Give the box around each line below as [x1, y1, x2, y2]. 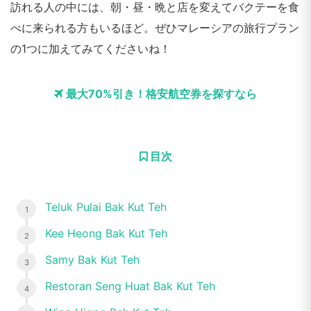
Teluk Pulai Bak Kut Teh [45, 200, 167, 214]
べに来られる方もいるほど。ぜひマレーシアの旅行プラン [10, 21, 299, 35]
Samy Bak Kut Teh [45, 253, 140, 267]
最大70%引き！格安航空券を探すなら [63, 87, 257, 101]
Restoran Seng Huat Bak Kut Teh [45, 279, 215, 293]
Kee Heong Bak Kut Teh [45, 226, 167, 240]
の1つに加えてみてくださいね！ [10, 42, 171, 56]
